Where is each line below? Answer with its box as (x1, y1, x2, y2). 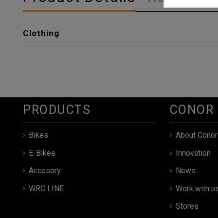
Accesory (29, 166, 61, 176)
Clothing (23, 28, 60, 38)
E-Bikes (29, 148, 55, 158)
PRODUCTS (23, 102, 91, 117)
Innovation (175, 148, 211, 158)
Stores (175, 201, 199, 211)
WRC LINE (29, 183, 64, 193)
